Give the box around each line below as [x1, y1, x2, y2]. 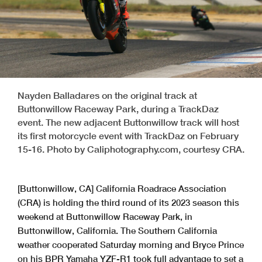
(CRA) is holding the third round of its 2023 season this [18, 196, 239, 208]
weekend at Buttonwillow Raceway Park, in [18, 211, 192, 222]
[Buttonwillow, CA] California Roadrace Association [18, 182, 226, 194]
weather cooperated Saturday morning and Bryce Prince [18, 239, 244, 250]
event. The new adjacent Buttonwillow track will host [18, 116, 239, 127]
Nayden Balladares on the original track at [18, 89, 197, 101]
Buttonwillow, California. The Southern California [18, 225, 217, 236]
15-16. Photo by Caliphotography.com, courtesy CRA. [18, 143, 244, 154]
